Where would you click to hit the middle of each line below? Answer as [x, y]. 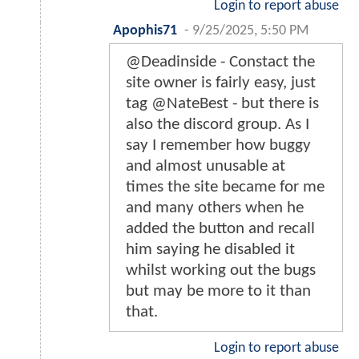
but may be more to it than [218, 292]
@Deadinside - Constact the [220, 63]
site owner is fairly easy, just [221, 83]
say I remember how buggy [218, 146]
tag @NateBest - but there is [222, 104]
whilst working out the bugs [221, 271]
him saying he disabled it [210, 250]
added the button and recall [220, 229]
